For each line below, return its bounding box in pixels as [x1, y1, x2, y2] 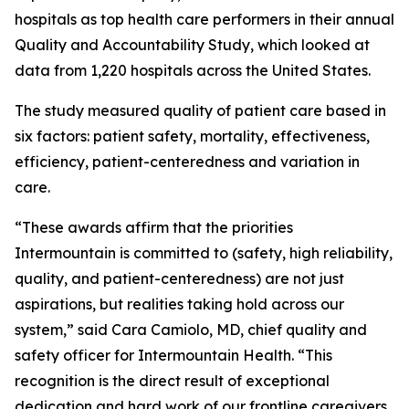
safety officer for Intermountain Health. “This [15, 346, 332, 364]
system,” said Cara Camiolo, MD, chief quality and [15, 320, 367, 339]
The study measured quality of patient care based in [15, 101, 386, 120]
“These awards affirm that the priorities [15, 218, 293, 236]
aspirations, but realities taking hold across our [15, 295, 344, 313]
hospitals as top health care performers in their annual [15, 10, 394, 28]
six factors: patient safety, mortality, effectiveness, [15, 127, 370, 145]
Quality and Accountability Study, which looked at [15, 36, 370, 54]
